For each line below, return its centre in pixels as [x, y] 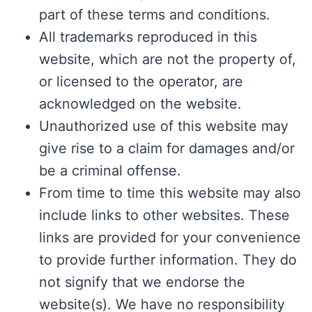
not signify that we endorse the [142, 282]
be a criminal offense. [110, 171]
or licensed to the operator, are [141, 82]
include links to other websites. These [164, 216]
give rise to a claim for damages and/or [167, 149]
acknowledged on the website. [140, 104]
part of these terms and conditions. [155, 15]
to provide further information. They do [168, 260]
